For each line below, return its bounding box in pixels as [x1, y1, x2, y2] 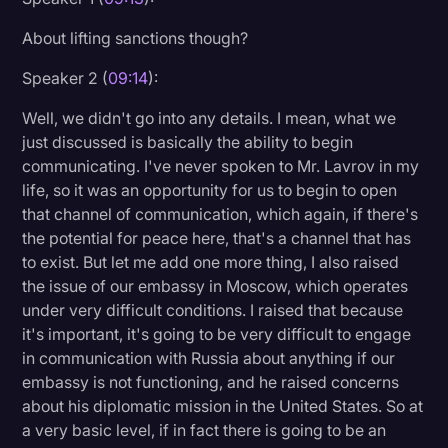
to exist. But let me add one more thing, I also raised [22, 251, 400, 272]
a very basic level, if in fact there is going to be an [22, 419, 387, 440]
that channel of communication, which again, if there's [22, 203, 419, 224]
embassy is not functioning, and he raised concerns [22, 371, 400, 392]
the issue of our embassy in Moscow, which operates [22, 275, 409, 296]
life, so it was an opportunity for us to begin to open [22, 179, 398, 200]
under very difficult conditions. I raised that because [22, 299, 404, 320]
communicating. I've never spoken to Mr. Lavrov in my [22, 155, 420, 176]
